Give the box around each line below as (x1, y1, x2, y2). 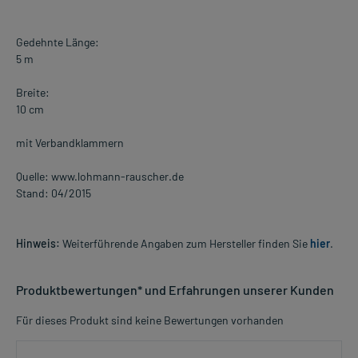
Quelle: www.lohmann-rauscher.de (16, 169, 184, 184)
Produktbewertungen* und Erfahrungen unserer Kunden (16, 282, 334, 298)
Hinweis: (16, 237, 60, 251)
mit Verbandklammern (16, 136, 124, 150)
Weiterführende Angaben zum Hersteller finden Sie (60, 237, 310, 251)
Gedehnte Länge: (16, 35, 99, 50)
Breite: (16, 86, 50, 100)
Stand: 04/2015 (16, 186, 91, 201)
